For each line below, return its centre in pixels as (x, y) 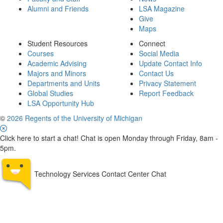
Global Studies (50, 93)
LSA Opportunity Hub (61, 103)
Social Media (159, 53)
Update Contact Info (170, 63)
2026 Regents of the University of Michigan (75, 118)
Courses (41, 53)
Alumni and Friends (58, 8)
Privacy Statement (167, 83)
